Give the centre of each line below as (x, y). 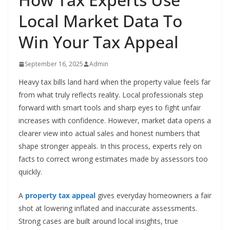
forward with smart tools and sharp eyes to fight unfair (110, 108)
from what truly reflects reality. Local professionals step (111, 95)
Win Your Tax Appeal (99, 42)
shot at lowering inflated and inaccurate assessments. (108, 208)
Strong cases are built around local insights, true (98, 221)
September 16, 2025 (54, 64)
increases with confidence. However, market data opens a (115, 121)
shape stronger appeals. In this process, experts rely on (110, 146)
